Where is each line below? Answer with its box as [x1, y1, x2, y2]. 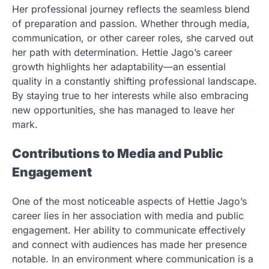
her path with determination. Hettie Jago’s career [12, 46, 232, 58]
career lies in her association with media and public [12, 209, 244, 222]
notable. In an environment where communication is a [12, 252, 253, 265]
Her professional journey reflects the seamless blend [12, 2, 250, 15]
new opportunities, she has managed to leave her [12, 103, 235, 116]
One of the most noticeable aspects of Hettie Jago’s [12, 195, 247, 207]
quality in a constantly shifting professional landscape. [12, 74, 257, 87]
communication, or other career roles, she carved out [12, 31, 253, 44]
